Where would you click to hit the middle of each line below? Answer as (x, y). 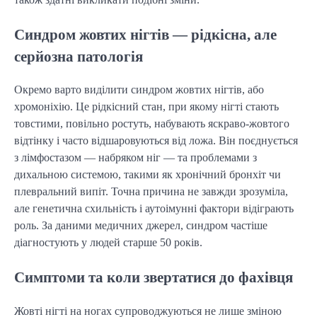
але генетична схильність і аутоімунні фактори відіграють (154, 209)
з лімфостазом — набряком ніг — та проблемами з (136, 158)
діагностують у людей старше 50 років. (108, 243)
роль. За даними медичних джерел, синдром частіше (141, 226)
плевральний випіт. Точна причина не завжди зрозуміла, (151, 192)
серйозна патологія (79, 56)
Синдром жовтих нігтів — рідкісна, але (145, 34)
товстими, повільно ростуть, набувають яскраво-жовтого (152, 124)
